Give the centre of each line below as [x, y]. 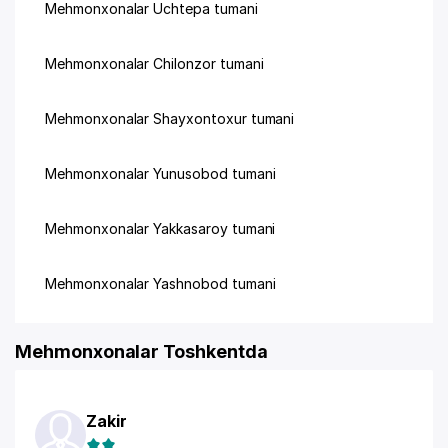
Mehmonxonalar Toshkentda [141, 351]
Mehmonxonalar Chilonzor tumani [154, 63]
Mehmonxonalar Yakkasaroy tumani [160, 228]
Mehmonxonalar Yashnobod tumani [160, 283]
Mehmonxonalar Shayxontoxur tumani [170, 118]
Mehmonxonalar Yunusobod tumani [160, 173]
